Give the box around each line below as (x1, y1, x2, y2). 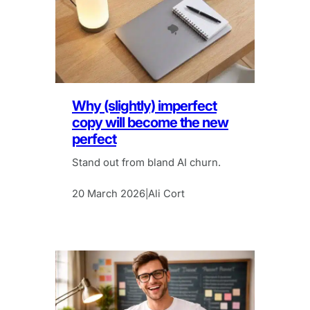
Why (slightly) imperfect (72, 96, 217, 114)
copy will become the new (72, 113, 228, 131)
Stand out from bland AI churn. (72, 156, 221, 169)
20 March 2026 (72, 188, 145, 201)
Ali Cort (148, 188, 185, 201)
